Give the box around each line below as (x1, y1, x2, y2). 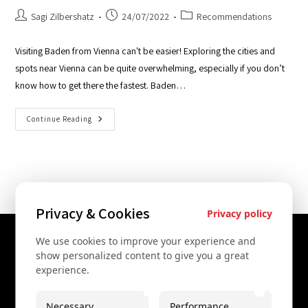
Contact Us (105, 238, 203, 266)
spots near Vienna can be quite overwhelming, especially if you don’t (15, 62, 285, 75)
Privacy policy (206, 206, 272, 220)
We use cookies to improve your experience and (36, 234, 256, 247)
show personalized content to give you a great (36, 249, 250, 262)
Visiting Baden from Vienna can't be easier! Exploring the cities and (15, 45, 276, 58)
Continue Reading (27, 114, 93, 124)
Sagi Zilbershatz (31, 10, 95, 23)
